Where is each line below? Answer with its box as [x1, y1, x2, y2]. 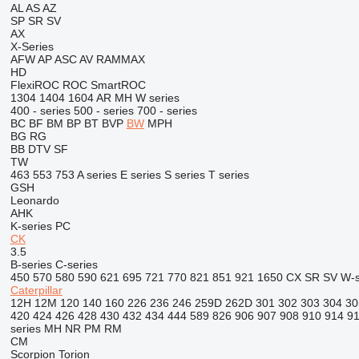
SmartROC [90, 79, 146, 91]
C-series [54, 258, 98, 271]
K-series [10, 220, 52, 232]
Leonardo [10, 194, 59, 207]
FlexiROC [10, 79, 59, 91]
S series [163, 168, 205, 181]
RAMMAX [95, 53, 145, 66]
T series [208, 168, 249, 181]
